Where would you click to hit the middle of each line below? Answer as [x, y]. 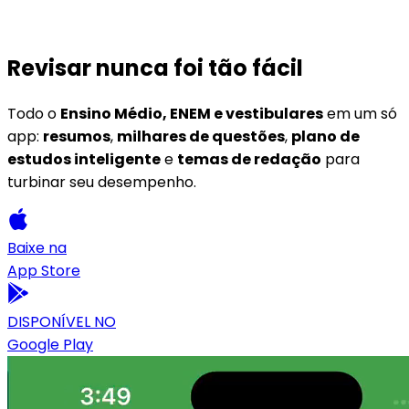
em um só [362, 113]
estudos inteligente [84, 159]
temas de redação [249, 159]
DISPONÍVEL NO [62, 321]
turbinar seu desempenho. [102, 182]
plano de [325, 136]
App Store [44, 270]
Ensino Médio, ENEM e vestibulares [192, 113]
